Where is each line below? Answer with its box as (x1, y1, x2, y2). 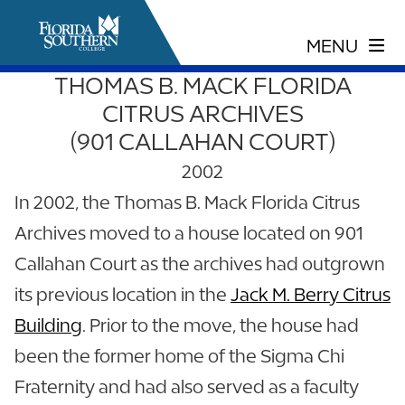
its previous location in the (14, 284, 231, 305)
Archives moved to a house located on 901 (14, 222, 363, 243)
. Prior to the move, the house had (82, 315, 359, 335)
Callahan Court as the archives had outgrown (14, 253, 385, 274)
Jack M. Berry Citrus (231, 284, 391, 305)
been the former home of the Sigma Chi (14, 345, 344, 366)
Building (14, 315, 82, 335)
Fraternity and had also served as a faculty (14, 376, 359, 397)
